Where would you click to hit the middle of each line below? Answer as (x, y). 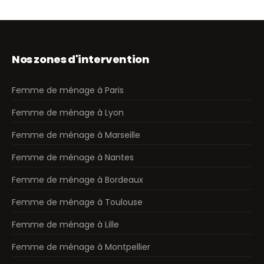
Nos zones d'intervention (81, 60)
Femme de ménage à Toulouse (77, 202)
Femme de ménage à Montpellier (81, 247)
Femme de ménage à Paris (68, 90)
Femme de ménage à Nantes (73, 158)
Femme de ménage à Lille (65, 225)
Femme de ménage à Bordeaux (77, 180)
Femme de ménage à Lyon (68, 113)
